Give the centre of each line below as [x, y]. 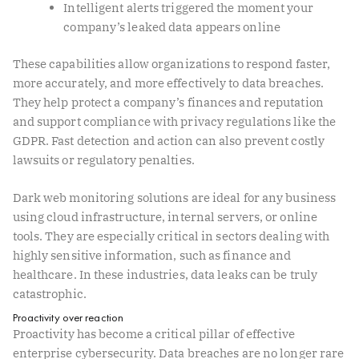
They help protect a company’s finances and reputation [168, 102]
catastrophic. [49, 294]
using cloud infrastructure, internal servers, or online [165, 217]
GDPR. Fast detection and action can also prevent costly [169, 140]
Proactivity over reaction [68, 318]
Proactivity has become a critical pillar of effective [153, 334]
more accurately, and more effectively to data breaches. [168, 83]
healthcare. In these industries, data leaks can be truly [165, 275]
